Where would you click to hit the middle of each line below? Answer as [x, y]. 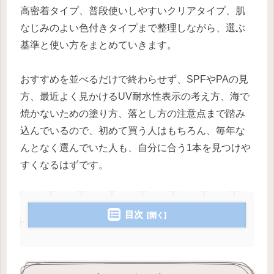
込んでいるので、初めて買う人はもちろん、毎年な [133, 131]
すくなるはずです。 [64, 165]
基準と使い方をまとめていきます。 [98, 45]
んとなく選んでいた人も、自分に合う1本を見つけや [135, 148]
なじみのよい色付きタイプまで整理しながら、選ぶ [133, 28]
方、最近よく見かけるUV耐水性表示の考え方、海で [135, 97]
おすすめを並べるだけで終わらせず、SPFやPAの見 [134, 80]
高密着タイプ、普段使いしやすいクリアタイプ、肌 [133, 10]
